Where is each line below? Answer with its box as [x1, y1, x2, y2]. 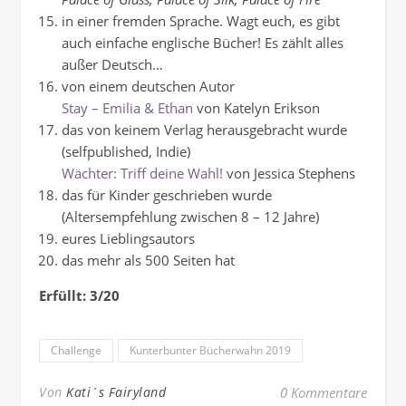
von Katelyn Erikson [193, 99, 324, 118]
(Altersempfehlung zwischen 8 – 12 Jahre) [62, 208, 319, 227]
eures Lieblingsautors [62, 229, 195, 248]
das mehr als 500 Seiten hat [62, 251, 235, 270]
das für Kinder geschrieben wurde [62, 186, 272, 205]
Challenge [51, 343, 101, 359]
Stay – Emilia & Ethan [62, 99, 193, 118]
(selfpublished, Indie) [62, 142, 190, 161]
